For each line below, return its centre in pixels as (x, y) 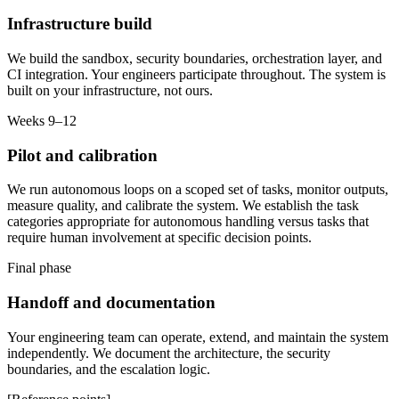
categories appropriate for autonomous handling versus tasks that (188, 222)
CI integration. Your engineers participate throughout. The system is (196, 74)
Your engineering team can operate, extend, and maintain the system (198, 337)
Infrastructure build (80, 24)
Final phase (39, 268)
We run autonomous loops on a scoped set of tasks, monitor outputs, (198, 190)
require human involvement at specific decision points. (159, 238)
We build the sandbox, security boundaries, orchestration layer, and (195, 58)
